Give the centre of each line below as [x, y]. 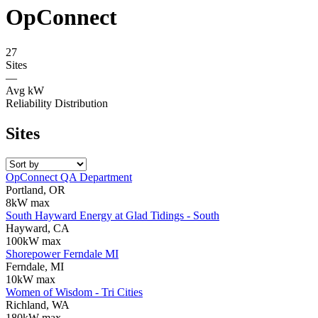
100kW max [33, 241]
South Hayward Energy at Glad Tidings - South [113, 215]
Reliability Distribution [57, 103]
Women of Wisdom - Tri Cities [74, 292]
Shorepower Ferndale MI [62, 253]
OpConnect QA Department [69, 177]
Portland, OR [35, 190]
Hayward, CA [38, 228]
